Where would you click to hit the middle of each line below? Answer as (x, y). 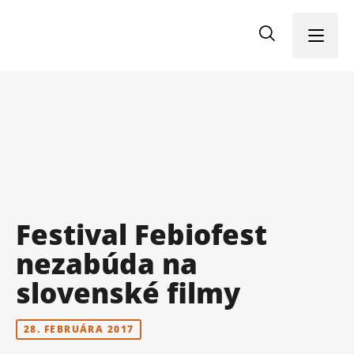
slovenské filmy (128, 293)
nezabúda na (107, 264)
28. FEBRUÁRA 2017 (79, 329)
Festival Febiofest (141, 234)
